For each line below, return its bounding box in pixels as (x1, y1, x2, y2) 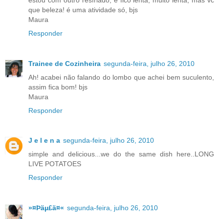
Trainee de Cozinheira (28, 59, 101, 67)
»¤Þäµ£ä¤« (28, 204, 64, 212)
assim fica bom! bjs (28, 83, 88, 91)
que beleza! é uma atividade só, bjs (28, 5, 138, 14)
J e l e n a (28, 136, 60, 145)
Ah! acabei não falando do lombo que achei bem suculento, (28, 73, 214, 81)
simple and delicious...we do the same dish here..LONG (28, 150, 214, 158)
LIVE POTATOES (28, 160, 81, 168)
